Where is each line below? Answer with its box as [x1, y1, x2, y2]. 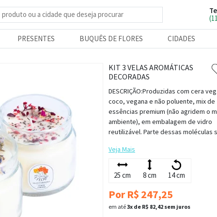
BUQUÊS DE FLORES [79, 34, 143, 43]
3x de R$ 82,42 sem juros [127, 203, 190, 210]
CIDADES [167, 34, 195, 43]
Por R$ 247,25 [108, 187, 173, 201]
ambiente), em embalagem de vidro [108, 117, 212, 126]
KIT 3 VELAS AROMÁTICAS [108, 62, 193, 72]
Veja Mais [108, 145, 135, 154]
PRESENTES [17, 34, 55, 43]
